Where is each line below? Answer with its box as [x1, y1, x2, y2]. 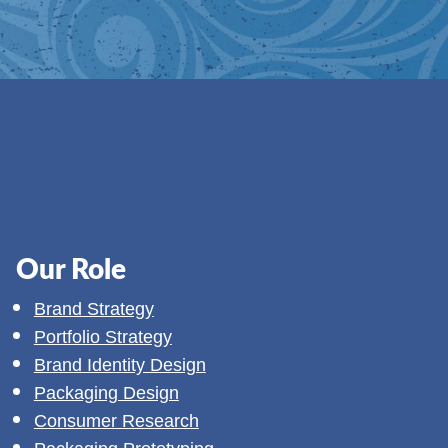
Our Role [15, 255, 126, 284]
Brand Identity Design [33, 354, 206, 375]
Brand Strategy [33, 298, 154, 319]
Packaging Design [33, 382, 179, 403]
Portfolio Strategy [33, 326, 172, 347]
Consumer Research [33, 410, 199, 431]
